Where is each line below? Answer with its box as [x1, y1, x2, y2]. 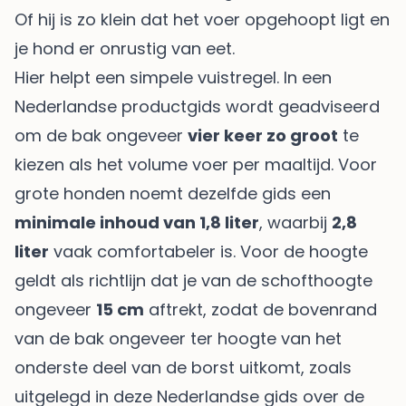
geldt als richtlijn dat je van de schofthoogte [14, 269, 372, 293]
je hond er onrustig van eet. [14, 37, 235, 61]
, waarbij [259, 211, 332, 235]
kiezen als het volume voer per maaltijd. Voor [14, 153, 377, 177]
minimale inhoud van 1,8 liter [14, 211, 259, 235]
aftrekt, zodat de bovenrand [144, 298, 377, 322]
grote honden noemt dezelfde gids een [14, 182, 331, 206]
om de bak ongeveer [14, 124, 188, 148]
